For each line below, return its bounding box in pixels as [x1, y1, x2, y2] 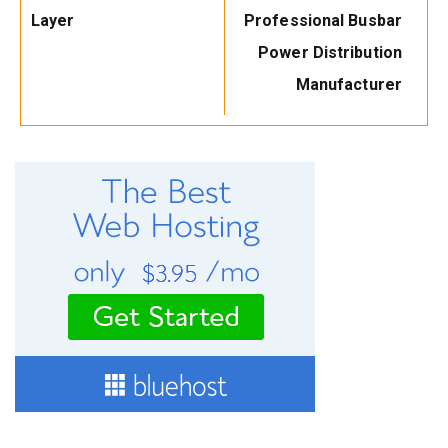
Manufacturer [295, 75, 402, 95]
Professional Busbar [244, 11, 402, 31]
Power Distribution [258, 43, 402, 63]
